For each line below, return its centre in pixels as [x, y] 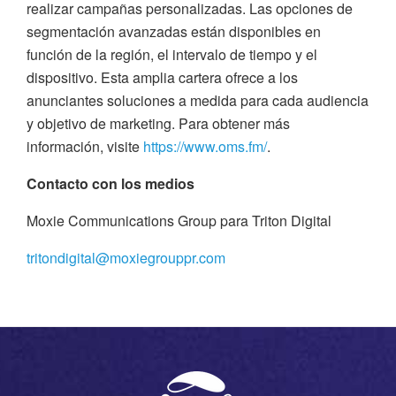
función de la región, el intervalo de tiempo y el [172, 55]
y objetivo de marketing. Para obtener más [158, 124]
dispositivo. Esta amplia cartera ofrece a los [162, 78]
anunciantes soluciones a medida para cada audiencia [198, 101]
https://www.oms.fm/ [205, 147]
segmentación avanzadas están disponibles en [174, 32]
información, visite [85, 147]
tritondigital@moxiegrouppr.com [126, 258]
